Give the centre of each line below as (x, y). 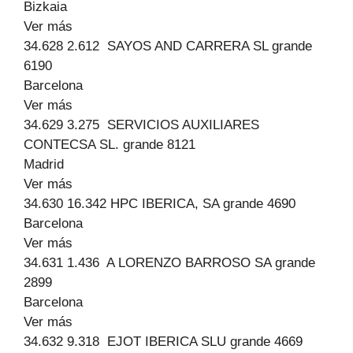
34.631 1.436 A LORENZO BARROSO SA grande (169, 263)
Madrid (44, 164)
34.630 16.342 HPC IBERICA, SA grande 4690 (160, 204)
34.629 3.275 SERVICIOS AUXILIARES (141, 125)
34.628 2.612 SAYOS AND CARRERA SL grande (168, 46)
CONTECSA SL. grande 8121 (110, 145)
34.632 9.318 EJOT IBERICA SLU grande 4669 (163, 342)
